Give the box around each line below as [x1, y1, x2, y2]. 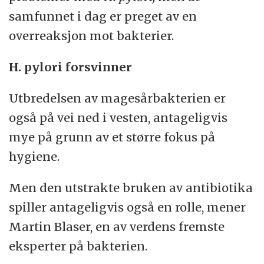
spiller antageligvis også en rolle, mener [9, 200, 246, 214]
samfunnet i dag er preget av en [9, 9, 197, 24]
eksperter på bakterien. [9, 239, 148, 253]
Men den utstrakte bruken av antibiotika [9, 180, 253, 195]
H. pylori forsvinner [9, 60, 133, 75]
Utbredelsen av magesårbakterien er [9, 91, 226, 106]
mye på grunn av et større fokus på [9, 130, 216, 145]
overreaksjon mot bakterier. [9, 28, 174, 44]
